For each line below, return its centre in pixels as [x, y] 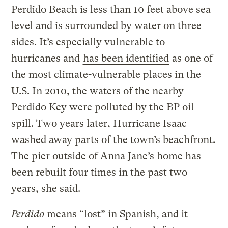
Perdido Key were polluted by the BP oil [103, 107]
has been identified [126, 58]
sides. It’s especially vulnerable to [88, 42]
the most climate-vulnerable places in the [106, 74]
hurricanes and [47, 58]
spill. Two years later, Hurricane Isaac [99, 123]
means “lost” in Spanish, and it [116, 214]
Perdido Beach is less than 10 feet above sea [111, 9]
